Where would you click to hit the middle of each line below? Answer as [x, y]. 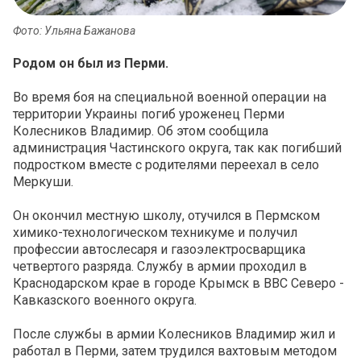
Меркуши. [43, 182]
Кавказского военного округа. [105, 301]
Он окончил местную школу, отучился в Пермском [166, 216]
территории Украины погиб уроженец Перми [149, 114]
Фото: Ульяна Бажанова [74, 31]
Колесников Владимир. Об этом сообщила [141, 131]
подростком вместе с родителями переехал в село [166, 165]
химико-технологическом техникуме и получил [155, 233]
